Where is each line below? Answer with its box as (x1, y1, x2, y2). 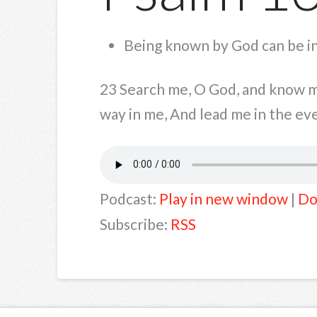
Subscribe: (99, 215, 171, 234)
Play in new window (158, 190, 288, 208)
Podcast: (99, 190, 159, 208)
